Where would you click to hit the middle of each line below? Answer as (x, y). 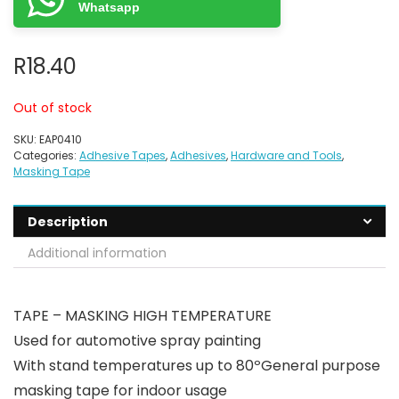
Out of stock (53, 108)
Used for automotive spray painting (137, 341)
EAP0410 (61, 139)
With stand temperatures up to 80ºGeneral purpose (197, 366)
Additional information (97, 253)
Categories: (46, 155)
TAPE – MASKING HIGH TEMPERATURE (142, 316)
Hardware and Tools (286, 155)
